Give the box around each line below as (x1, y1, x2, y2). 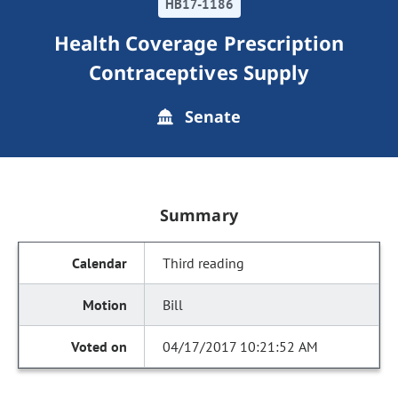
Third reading (163, 254, 245, 272)
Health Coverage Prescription (54, 29, 344, 56)
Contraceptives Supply (89, 59, 309, 85)
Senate (179, 106, 242, 127)
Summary (160, 204, 238, 226)
